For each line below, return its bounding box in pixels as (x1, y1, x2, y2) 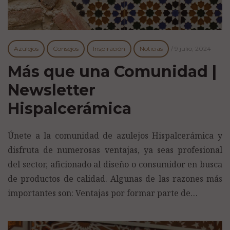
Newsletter (8, 81, 95, 100)
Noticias (140, 45, 163, 53)
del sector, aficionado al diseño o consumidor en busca (8, 159, 222, 170)
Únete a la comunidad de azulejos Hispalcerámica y (8, 130, 222, 142)
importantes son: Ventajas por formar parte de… (8, 187, 198, 199)
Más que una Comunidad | (8, 62, 217, 82)
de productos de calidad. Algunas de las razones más (8, 173, 222, 185)
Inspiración (93, 45, 125, 53)
